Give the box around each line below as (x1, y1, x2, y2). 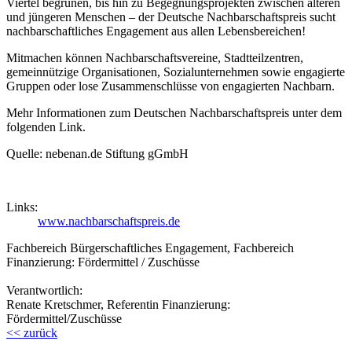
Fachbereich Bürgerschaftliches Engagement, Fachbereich (6, 240, 294, 255)
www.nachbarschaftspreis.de (38, 214, 180, 228)
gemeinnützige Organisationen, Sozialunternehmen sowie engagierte (6, 64, 345, 79)
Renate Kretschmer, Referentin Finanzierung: (6, 297, 230, 311)
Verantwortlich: (6, 283, 82, 297)
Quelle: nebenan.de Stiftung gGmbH (6, 146, 189, 160)
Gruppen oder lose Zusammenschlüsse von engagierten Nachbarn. (6, 79, 335, 93)
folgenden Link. (6, 119, 86, 134)
